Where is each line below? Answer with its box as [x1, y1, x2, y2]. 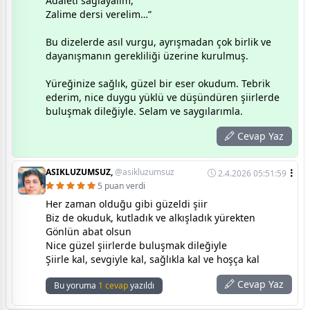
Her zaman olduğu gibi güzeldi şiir [46, 197, 208, 210]
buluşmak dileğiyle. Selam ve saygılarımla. [46, 104, 243, 118]
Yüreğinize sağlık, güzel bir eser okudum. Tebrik [46, 76, 270, 90]
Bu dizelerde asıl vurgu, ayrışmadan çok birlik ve [46, 35, 271, 48]
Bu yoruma [54, 279, 98, 291]
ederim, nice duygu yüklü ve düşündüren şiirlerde [46, 90, 280, 104]
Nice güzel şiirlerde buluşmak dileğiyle [46, 238, 227, 252]
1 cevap [98, 279, 128, 291]
